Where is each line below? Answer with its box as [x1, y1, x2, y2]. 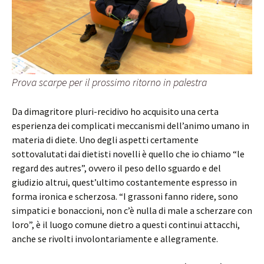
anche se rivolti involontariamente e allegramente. [12, 232, 218, 245]
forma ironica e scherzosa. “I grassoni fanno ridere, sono [12, 190, 238, 202]
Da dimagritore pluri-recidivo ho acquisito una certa [12, 105, 219, 117]
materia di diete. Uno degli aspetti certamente [12, 133, 199, 146]
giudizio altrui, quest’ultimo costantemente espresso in [12, 176, 237, 188]
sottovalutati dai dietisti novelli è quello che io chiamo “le [12, 147, 245, 160]
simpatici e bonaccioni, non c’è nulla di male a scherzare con [12, 204, 252, 216]
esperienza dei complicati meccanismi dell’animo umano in [12, 119, 249, 131]
